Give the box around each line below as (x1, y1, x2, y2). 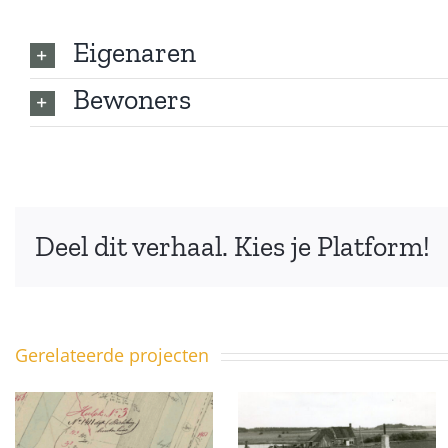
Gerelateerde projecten (15, 343, 209, 368)
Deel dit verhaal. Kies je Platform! (35, 229, 430, 263)
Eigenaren (72, 35, 196, 69)
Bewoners (72, 83, 191, 117)
